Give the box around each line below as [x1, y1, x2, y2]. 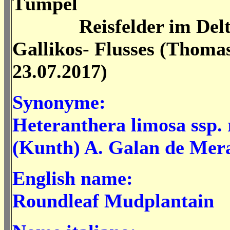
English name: [12, 167, 133, 189]
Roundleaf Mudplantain [12, 190, 214, 212]
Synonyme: [12, 91, 106, 113]
